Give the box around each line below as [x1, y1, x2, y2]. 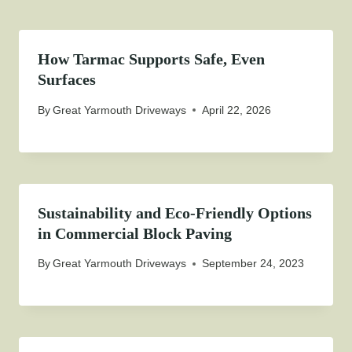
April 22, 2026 [202, 103, 272, 116]
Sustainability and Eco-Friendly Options [38, 203, 312, 222]
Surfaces [38, 71, 96, 89]
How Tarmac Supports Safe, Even [38, 50, 265, 68]
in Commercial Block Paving [38, 224, 232, 242]
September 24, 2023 [202, 257, 305, 270]
